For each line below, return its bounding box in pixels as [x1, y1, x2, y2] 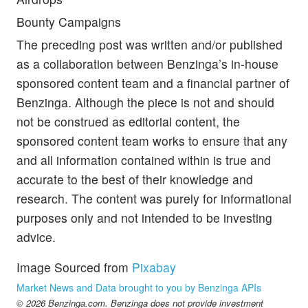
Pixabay [132, 258, 176, 276]
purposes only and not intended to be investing [16, 209, 272, 227]
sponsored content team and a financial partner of [16, 74, 289, 92]
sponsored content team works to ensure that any [16, 132, 287, 150]
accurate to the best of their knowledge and [16, 170, 253, 188]
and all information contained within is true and [16, 151, 271, 169]
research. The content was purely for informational [16, 190, 291, 208]
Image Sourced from [16, 258, 132, 276]
